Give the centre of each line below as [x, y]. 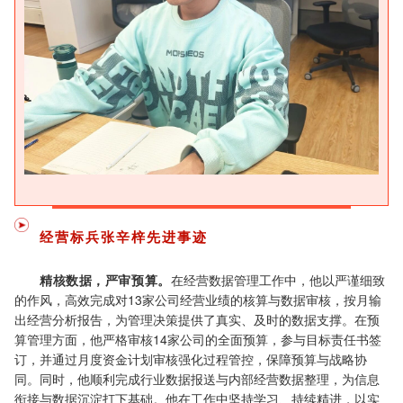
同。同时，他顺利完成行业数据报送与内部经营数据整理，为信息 [197, 378]
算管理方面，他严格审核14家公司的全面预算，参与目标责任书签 [198, 339]
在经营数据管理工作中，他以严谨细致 [278, 279]
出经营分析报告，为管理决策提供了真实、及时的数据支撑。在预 [197, 319]
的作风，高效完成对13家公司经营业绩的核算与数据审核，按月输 [198, 299]
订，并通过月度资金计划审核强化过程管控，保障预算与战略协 [191, 358]
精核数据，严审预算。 [105, 279]
